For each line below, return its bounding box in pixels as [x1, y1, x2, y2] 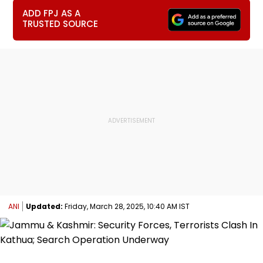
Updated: [26, 201, 63, 211]
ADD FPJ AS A [22, 7, 81, 19]
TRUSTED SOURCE [22, 18, 99, 30]
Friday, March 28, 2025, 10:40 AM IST [63, 201, 190, 211]
